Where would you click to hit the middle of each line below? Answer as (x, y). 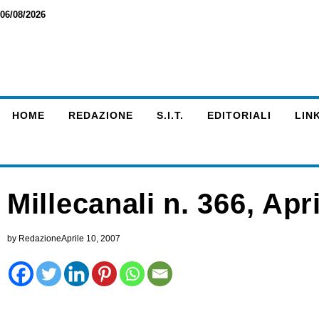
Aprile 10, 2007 (91, 239)
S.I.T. (170, 115)
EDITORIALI (239, 115)
